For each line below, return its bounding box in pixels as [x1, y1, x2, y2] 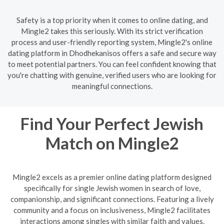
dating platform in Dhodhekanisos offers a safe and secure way [7, 48, 216, 57]
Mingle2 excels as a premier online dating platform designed [12, 172, 211, 181]
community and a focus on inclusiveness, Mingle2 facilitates [13, 205, 210, 214]
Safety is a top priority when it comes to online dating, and [16, 15, 208, 24]
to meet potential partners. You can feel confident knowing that [7, 59, 216, 68]
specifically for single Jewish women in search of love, [23, 183, 200, 192]
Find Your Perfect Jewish [20, 113, 203, 133]
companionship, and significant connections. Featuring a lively [10, 194, 214, 203]
